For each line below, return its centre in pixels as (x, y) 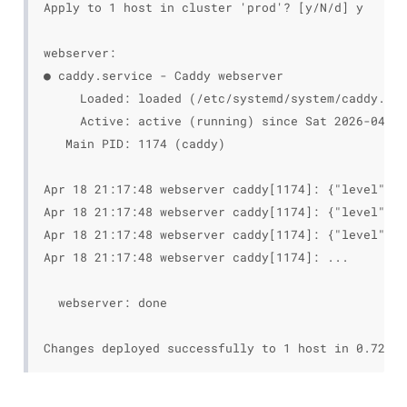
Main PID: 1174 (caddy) (134, 144)
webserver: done (105, 303)
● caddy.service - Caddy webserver (163, 75)
